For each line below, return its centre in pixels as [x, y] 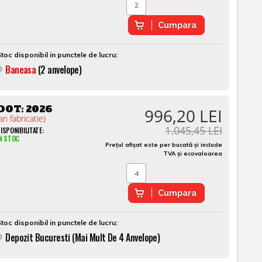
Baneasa [21, 69]
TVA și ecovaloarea [193, 153]
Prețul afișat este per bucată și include [164, 144]
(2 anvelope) [60, 69]
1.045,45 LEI [194, 130]
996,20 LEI [184, 116]
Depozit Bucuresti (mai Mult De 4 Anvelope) [83, 238]
